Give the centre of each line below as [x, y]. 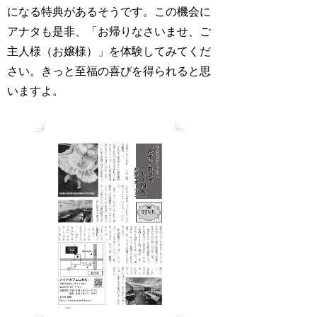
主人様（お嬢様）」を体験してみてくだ [109, 52]
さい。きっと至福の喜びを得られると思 [109, 71]
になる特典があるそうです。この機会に [109, 12]
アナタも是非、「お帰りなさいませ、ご [109, 32]
